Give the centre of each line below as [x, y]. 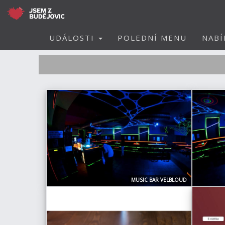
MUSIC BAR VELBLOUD [159, 180]
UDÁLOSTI [73, 38]
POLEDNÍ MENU [152, 38]
